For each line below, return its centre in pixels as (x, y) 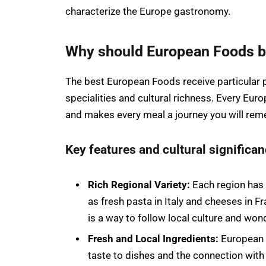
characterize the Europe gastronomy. (148, 12)
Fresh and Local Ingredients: (154, 239)
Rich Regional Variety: (139, 185)
